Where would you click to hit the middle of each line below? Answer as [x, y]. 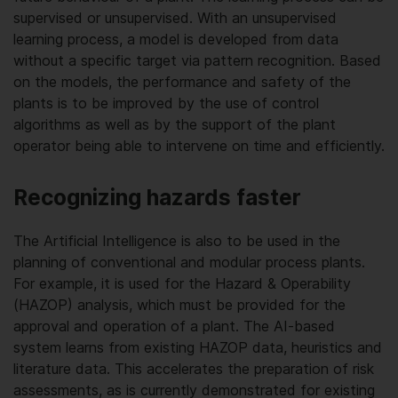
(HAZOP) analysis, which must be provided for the [179, 304]
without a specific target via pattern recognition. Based [197, 60]
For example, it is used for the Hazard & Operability [182, 283]
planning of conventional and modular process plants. [189, 262]
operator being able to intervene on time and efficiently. [199, 145]
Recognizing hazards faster [157, 197]
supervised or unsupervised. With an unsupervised [175, 17]
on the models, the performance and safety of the [182, 81]
